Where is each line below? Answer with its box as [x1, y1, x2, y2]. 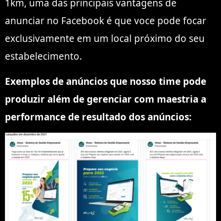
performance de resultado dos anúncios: [5, 110, 191, 123]
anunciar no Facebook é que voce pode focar [5, 14, 206, 28]
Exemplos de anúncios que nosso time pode [5, 74, 206, 88]
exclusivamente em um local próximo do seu [5, 32, 205, 45]
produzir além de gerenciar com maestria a [5, 92, 206, 106]
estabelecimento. [5, 50, 82, 63]
